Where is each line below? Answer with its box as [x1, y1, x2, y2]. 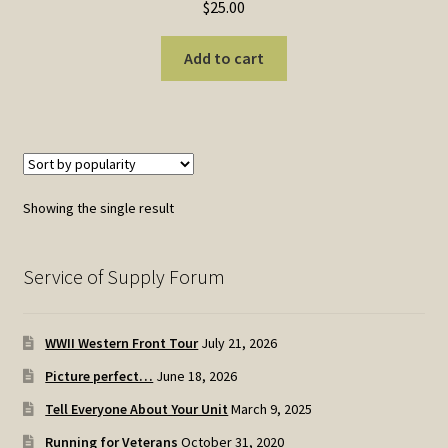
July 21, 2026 [201, 333, 278, 352]
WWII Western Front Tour [45, 333, 199, 352]
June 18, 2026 [156, 366, 238, 385]
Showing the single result [22, 199, 174, 218]
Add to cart [184, 48, 264, 69]
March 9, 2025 [231, 399, 313, 418]
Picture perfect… [45, 366, 154, 385]
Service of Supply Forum [22, 264, 225, 290]
